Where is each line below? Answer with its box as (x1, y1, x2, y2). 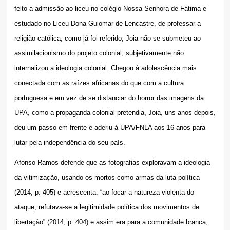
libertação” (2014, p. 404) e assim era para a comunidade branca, (14, 218, 208, 226)
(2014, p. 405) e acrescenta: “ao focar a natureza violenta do (14, 188, 194, 197)
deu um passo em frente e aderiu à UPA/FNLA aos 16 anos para (14, 124, 205, 132)
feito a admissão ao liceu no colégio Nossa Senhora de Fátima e (14, 5, 206, 13)
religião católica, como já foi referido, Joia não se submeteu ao (14, 34, 201, 43)
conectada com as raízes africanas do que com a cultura (14, 79, 184, 87)
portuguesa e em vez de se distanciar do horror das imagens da (14, 94, 204, 102)
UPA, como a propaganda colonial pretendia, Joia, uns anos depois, (14, 109, 216, 117)
